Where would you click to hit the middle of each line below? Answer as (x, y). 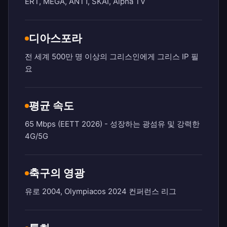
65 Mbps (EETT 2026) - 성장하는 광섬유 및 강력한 (112, 124)
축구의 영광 (57, 173)
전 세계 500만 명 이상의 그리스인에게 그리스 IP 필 (112, 57)
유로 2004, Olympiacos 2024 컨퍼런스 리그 (101, 192)
